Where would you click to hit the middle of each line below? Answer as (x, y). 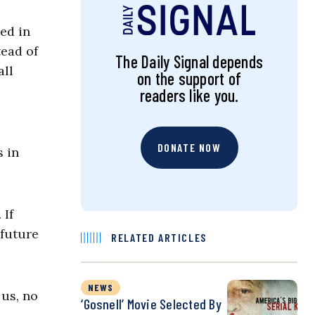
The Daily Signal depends (189, 62)
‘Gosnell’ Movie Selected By (151, 304)
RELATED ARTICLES (159, 238)
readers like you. (189, 96)
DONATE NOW (189, 148)
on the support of (189, 79)
